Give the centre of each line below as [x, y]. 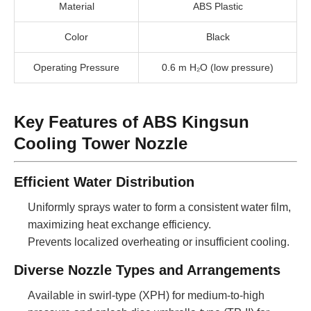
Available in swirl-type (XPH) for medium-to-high [146, 295]
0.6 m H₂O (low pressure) [218, 67]
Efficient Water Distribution [104, 182]
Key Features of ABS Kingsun [132, 121]
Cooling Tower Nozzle [101, 143]
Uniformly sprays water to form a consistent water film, [159, 207]
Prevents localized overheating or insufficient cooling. [159, 242]
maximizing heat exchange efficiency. [119, 224]
